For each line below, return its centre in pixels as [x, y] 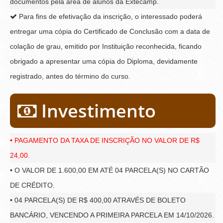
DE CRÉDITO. [32, 185]
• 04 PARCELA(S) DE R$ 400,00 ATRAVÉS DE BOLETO [98, 200]
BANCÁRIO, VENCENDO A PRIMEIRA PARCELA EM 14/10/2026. [112, 215]
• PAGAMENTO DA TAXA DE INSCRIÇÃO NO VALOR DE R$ [105, 140]
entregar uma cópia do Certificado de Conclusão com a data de [110, 31]
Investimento [96, 111]
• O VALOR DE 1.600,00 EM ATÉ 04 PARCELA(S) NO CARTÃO [110, 170]
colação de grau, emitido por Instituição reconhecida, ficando [106, 46]
